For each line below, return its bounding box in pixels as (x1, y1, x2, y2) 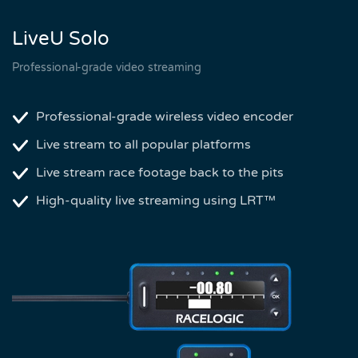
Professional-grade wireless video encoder (36, 108, 293, 125)
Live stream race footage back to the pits (36, 164, 284, 181)
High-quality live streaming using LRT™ (36, 192, 276, 209)
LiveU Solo (12, 26, 109, 50)
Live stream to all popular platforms (36, 136, 251, 153)
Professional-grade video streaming (12, 60, 201, 74)
